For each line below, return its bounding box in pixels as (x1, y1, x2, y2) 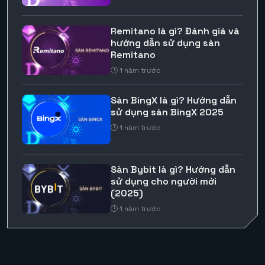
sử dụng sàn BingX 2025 (110, 106, 224, 119)
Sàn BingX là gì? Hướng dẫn (110, 94, 237, 107)
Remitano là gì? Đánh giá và (110, 24, 240, 37)
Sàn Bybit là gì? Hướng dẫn (110, 163, 235, 176)
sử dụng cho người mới (110, 175, 216, 188)
